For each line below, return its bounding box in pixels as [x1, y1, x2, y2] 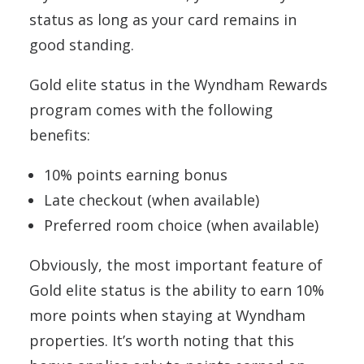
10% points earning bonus [44, 164, 227, 184]
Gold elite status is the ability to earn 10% [29, 279, 324, 300]
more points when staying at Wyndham [29, 305, 305, 325]
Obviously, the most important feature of [29, 254, 323, 275]
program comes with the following [29, 99, 273, 119]
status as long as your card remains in [29, 9, 297, 29]
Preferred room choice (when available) [44, 214, 318, 235]
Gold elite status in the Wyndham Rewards [29, 74, 327, 94]
